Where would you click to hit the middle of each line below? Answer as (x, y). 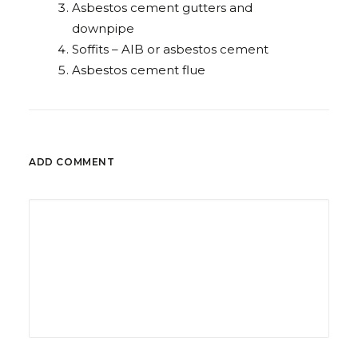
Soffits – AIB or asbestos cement (170, 49)
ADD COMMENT (72, 162)
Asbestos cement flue (139, 70)
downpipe (103, 28)
